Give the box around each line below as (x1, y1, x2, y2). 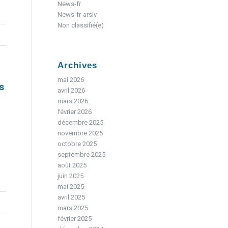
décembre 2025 (58, 119, 104, 126)
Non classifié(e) (58, 21, 104, 29)
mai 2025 (58, 183, 84, 190)
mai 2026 (58, 76, 84, 83)
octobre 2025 (58, 140, 97, 148)
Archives (58, 61, 98, 70)
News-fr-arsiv (58, 11, 97, 18)
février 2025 (58, 215, 92, 222)
